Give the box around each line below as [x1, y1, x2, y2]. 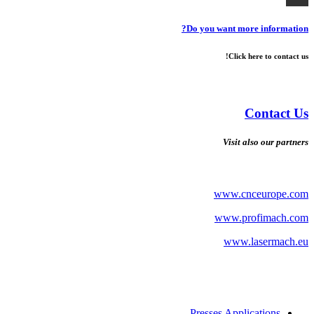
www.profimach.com [214, 211, 308, 224]
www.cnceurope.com [214, 187, 308, 200]
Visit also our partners [223, 137, 308, 148]
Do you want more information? [186, 22, 308, 34]
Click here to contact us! [228, 51, 308, 60]
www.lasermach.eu [224, 235, 308, 247]
